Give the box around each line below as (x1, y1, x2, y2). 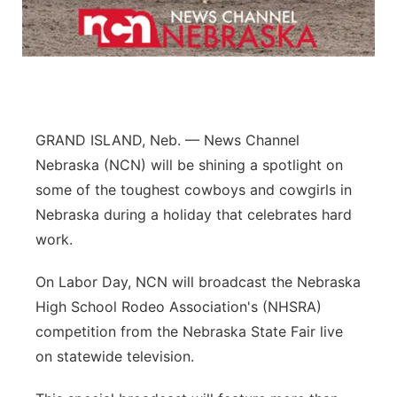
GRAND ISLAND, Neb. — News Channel (35, 131, 300, 149)
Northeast (57, 19, 122, 36)
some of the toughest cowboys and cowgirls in (35, 181, 352, 198)
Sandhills (57, 204, 117, 221)
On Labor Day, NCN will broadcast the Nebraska (35, 273, 361, 291)
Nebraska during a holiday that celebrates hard (35, 206, 352, 223)
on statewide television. (35, 347, 194, 365)
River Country (57, 158, 146, 175)
